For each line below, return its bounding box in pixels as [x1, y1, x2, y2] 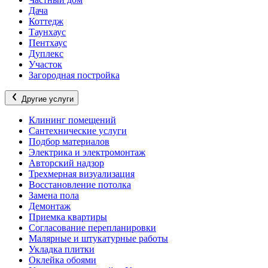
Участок [29, 59, 62, 69]
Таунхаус [29, 27, 66, 37]
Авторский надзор [29, 158, 104, 168]
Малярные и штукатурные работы [29, 233, 168, 243]
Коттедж [29, 16, 63, 26]
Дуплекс [29, 48, 63, 59]
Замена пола [29, 190, 79, 200]
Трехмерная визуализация [29, 169, 135, 179]
